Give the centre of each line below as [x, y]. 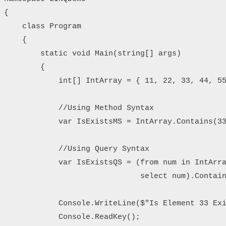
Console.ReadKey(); [72, 217]
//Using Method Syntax [79, 108]
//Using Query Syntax [77, 149]
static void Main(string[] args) [93, 53]
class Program [43, 26]
